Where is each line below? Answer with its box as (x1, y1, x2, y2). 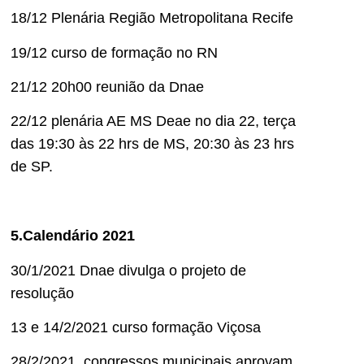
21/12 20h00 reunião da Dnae (11, 79, 204, 95)
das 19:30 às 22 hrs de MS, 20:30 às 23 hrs (11, 136, 294, 153)
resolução (11, 284, 74, 301)
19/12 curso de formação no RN (11, 44, 218, 61)
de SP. (11, 158, 53, 175)
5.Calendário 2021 (11, 227, 135, 245)
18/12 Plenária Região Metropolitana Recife (11, 10, 293, 27)
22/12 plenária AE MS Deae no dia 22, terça (11, 113, 296, 130)
